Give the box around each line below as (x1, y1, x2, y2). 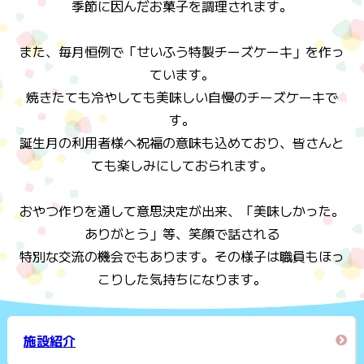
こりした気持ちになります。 (97, 269, 266, 289)
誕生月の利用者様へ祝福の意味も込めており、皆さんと (19, 132, 344, 153)
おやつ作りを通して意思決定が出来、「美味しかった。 (19, 201, 344, 221)
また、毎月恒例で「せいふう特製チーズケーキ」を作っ (19, 41, 344, 62)
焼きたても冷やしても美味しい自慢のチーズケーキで (26, 87, 338, 107)
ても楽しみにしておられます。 (91, 155, 273, 175)
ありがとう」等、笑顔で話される (84, 223, 279, 244)
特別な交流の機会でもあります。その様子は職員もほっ (19, 246, 344, 266)
